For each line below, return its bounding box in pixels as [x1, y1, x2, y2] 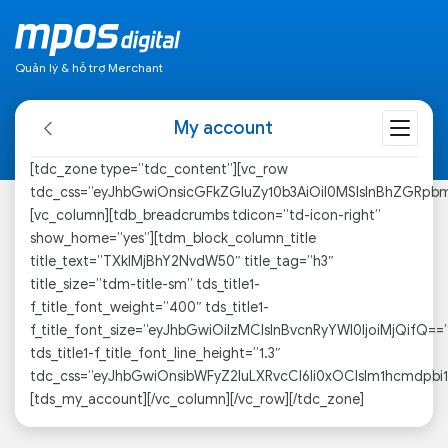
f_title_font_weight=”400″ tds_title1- [30, 299, 269, 316]
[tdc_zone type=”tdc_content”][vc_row [30, 161, 288, 178]
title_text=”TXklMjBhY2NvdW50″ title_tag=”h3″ [30, 253, 334, 270]
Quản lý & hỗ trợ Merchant [15, 60, 163, 75]
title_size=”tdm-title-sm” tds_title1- [30, 276, 260, 293]
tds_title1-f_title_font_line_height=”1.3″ [30, 345, 281, 362]
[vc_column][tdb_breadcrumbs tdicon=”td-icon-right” [30, 207, 381, 224]
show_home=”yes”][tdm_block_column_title [30, 230, 316, 247]
